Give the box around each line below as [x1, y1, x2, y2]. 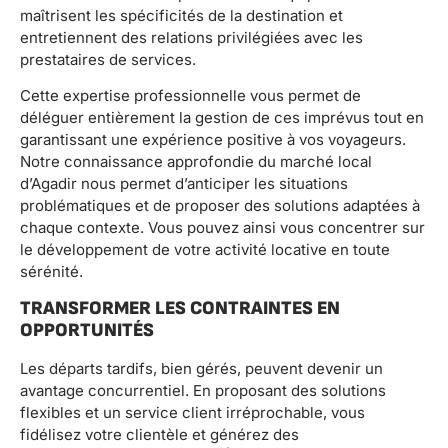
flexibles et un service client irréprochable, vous [20, 402, 365, 422]
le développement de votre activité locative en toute [20, 240, 390, 260]
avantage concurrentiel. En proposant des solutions [20, 380, 386, 400]
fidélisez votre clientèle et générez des [20, 424, 299, 444]
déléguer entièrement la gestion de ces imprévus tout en [20, 108, 424, 128]
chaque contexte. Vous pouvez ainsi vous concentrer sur [20, 218, 425, 238]
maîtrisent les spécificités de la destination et [20, 5, 343, 25]
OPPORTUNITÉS [20, 318, 154, 342]
